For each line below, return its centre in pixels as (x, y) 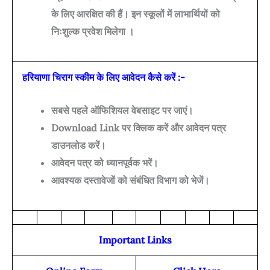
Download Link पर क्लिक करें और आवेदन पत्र (139, 127)
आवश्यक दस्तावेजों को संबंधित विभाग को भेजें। (130, 180)
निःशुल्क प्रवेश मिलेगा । (93, 31)
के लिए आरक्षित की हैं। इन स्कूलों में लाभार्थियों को (136, 14)
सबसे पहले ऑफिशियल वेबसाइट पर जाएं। (122, 110)
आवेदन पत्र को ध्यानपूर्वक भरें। (105, 162)
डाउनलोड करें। (79, 145)
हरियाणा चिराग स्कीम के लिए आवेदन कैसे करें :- (104, 77)
